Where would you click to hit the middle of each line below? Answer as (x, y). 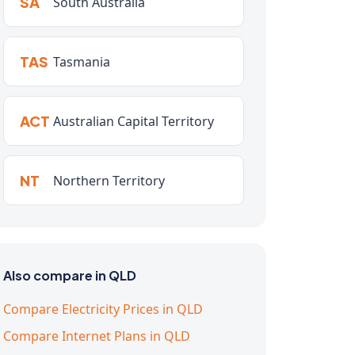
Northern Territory (109, 180)
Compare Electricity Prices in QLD (103, 309)
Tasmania (82, 61)
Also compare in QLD (70, 275)
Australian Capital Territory (134, 121)
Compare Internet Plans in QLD (97, 336)
